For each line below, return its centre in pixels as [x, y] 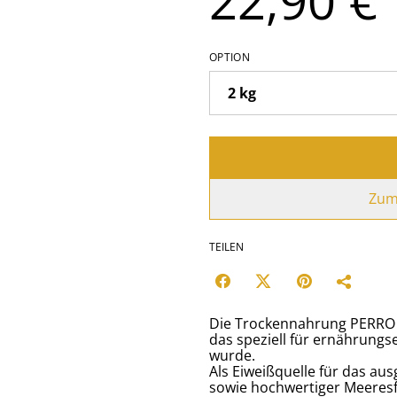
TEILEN [226, 246]
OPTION [230, 57]
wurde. [232, 355]
